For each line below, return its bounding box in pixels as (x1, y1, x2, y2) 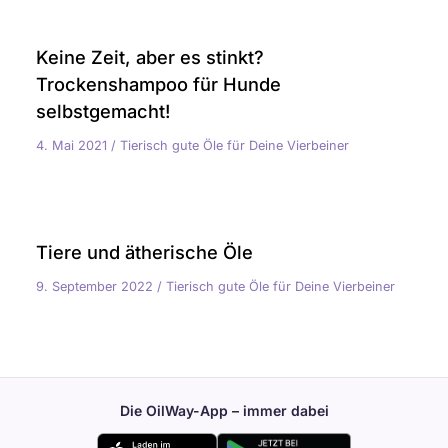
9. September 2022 (36, 279, 158, 295)
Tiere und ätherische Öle (36, 241, 254, 264)
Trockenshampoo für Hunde (36, 72, 282, 95)
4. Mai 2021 (36, 137, 112, 153)
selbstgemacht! (36, 99, 172, 122)
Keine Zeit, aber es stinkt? (36, 45, 265, 68)
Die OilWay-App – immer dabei (119, 401, 329, 419)
